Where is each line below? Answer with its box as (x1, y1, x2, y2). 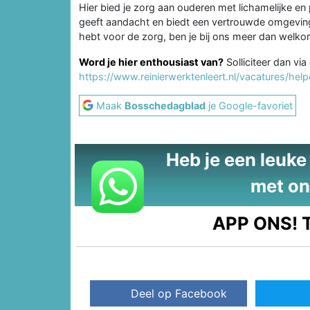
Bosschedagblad (125, 99, 206, 111)
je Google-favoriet (206, 99, 293, 111)
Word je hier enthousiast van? (79, 55, 224, 68)
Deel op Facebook (131, 286, 228, 301)
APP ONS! (212, 212, 298, 234)
